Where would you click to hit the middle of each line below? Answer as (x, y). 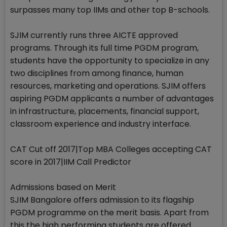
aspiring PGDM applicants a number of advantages (112, 99)
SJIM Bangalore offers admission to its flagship (102, 200)
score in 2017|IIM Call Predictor (71, 162)
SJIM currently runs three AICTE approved (94, 35)
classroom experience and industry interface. (101, 124)
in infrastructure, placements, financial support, (105, 111)
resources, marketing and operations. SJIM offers (108, 86)
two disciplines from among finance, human (97, 73)
